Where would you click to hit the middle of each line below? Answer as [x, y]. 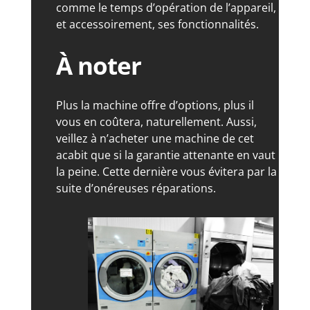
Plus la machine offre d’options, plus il [155, 106]
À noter [98, 66]
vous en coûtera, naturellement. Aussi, [156, 122]
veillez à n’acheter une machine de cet [155, 139]
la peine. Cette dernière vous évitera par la [166, 172]
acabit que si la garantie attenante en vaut [165, 155]
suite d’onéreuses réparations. [136, 189]
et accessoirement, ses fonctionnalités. [157, 25]
